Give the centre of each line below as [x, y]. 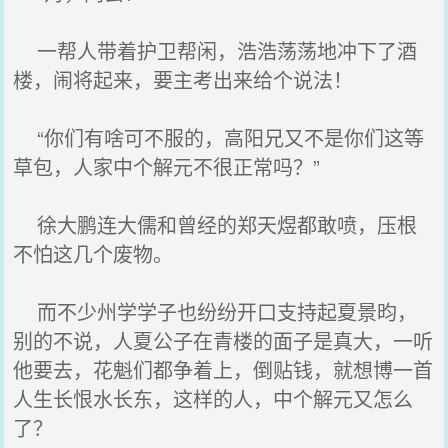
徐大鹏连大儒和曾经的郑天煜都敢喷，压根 [215, 224]
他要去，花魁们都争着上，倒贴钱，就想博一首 [223, 369]
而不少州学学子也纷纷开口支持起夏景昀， [215, 311]
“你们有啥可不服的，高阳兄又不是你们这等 [219, 137]
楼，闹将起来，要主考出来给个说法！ [183, 79]
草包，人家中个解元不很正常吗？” [167, 166]
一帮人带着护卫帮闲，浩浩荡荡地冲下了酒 [215, 50]
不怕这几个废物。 [93, 253]
